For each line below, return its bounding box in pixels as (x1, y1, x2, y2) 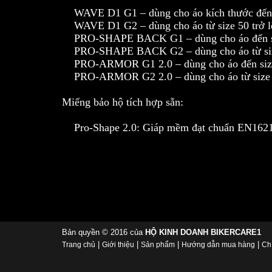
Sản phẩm (141, 240, 175, 249)
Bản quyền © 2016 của (62, 228, 145, 237)
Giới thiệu (102, 240, 134, 249)
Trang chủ (62, 240, 95, 249)
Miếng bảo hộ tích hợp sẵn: (62, 96, 183, 109)
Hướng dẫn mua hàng (182, 240, 255, 249)
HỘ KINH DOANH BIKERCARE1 (145, 228, 261, 237)
